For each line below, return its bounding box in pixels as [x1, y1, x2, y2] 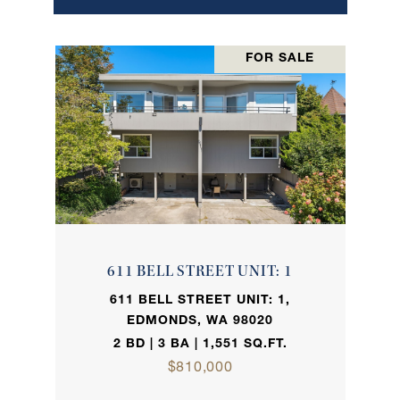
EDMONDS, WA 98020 [127, 315, 273, 329]
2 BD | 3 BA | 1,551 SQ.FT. [112, 338, 287, 352]
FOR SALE [245, 53, 314, 66]
